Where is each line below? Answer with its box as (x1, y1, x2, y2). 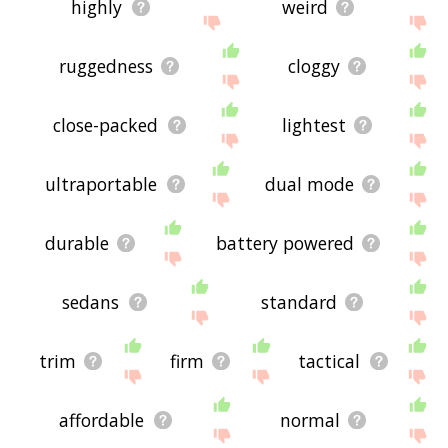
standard (260, 290, 337, 315)
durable (45, 231, 110, 256)
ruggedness (59, 54, 154, 79)
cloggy (288, 54, 341, 79)
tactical (298, 349, 361, 374)
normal (279, 408, 340, 433)
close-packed (53, 113, 159, 138)
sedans (62, 290, 120, 315)
